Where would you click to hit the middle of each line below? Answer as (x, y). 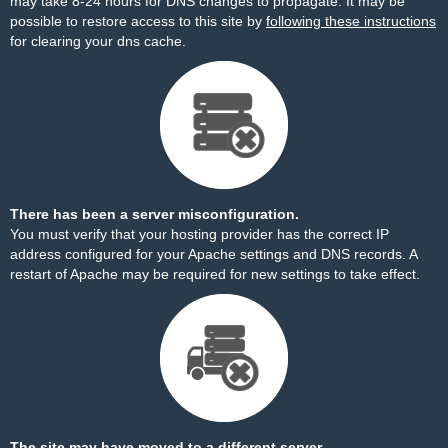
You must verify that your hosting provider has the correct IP (199, 234)
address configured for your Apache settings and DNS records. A (213, 254)
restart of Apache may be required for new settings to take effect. (215, 274)
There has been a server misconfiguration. (154, 214)
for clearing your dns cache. (98, 41)
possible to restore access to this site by (138, 21)
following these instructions (351, 21)
